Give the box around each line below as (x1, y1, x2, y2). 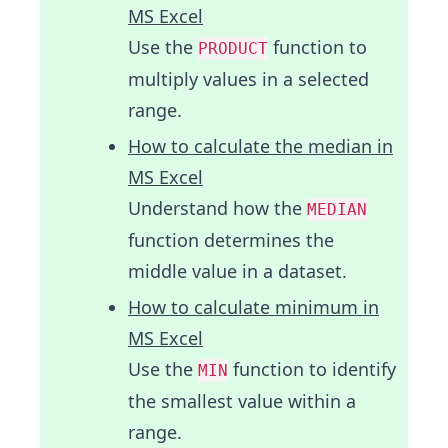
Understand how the (128, 196, 307, 221)
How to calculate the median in (128, 134, 393, 159)
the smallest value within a (128, 389, 356, 414)
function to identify (228, 357, 396, 382)
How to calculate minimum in (128, 295, 379, 320)
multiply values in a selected (128, 67, 369, 92)
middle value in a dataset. (128, 259, 347, 284)
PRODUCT (198, 39, 268, 59)
